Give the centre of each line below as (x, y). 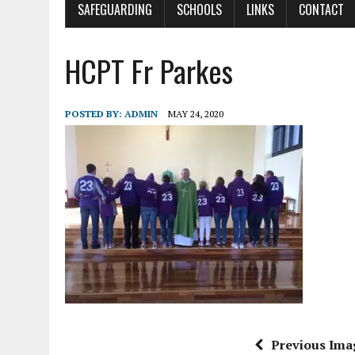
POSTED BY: (95, 114)
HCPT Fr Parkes (149, 71)
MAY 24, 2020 (196, 114)
